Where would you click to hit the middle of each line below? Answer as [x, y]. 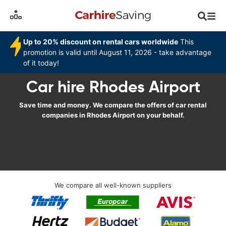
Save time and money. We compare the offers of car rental [113, 105]
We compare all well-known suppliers [113, 185]
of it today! [41, 63]
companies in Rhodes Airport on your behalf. [113, 115]
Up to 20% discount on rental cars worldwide [101, 42]
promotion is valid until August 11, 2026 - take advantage [118, 52]
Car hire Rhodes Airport [113, 87]
